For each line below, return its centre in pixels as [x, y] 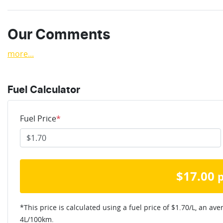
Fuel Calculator [44, 90]
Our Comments [59, 35]
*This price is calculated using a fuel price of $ [98, 207]
